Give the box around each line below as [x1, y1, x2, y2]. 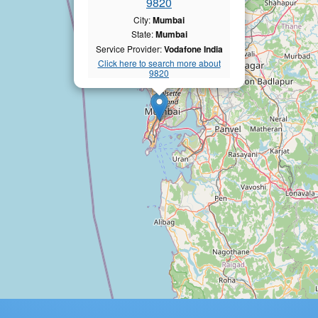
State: [131, 28, 155, 40]
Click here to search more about [97, 57, 221, 69]
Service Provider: [95, 42, 164, 55]
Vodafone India [163, 42, 223, 55]
